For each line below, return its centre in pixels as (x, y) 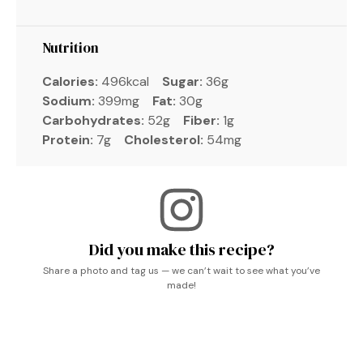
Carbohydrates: (93, 120)
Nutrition (70, 47)
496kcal (125, 81)
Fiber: (201, 120)
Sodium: (68, 100)
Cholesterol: (164, 139)
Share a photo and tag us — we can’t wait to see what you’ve (181, 270)
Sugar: (182, 81)
